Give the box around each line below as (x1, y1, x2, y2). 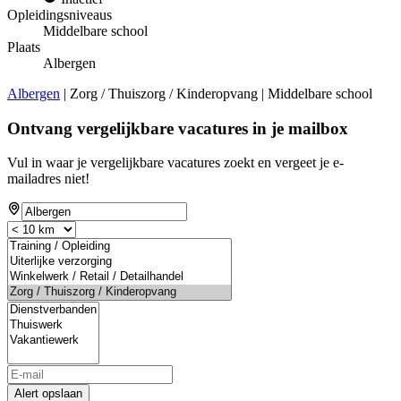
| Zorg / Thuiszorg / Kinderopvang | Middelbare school (60, 85, 372, 101)
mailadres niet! (7, 171, 90, 187)
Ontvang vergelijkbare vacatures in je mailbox (7, 118, 348, 138)
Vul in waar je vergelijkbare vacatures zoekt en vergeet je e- (7, 155, 344, 171)
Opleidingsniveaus (7, 6, 112, 22)
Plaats (7, 38, 40, 55)
